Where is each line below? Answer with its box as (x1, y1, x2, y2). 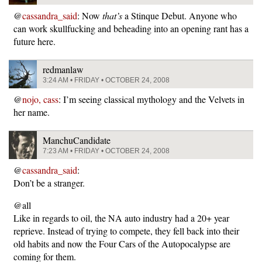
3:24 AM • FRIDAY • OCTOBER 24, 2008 (43, 76, 170, 84)
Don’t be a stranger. (13, 177, 85, 189)
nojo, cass (22, 93, 58, 105)
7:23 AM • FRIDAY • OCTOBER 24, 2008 (43, 147, 170, 155)
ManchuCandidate (43, 134, 111, 146)
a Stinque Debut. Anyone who (122, 9, 237, 22)
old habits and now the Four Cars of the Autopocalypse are (13, 237, 230, 250)
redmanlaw (43, 63, 84, 75)
